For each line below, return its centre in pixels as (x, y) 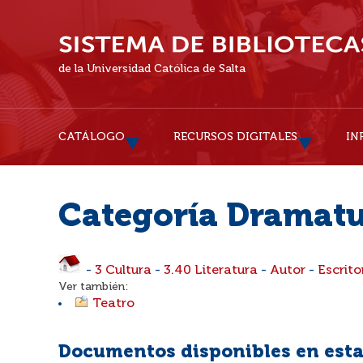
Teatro (113, 304)
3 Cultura (123, 271)
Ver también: (93, 287)
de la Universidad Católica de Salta (152, 69)
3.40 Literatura (211, 271)
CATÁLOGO (92, 137)
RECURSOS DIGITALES (235, 137)
